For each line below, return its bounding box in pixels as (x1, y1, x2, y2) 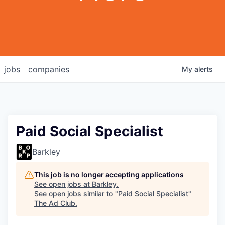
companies (28, 64, 69, 74)
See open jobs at (34, 180, 92, 188)
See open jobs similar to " (34, 189, 118, 198)
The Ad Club (34, 199, 75, 207)
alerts (194, 65, 213, 73)
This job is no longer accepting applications (34, 170, 184, 179)
